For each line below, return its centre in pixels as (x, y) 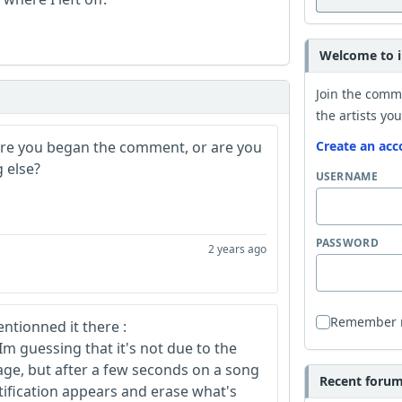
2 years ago (237, 249)
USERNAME (346, 176)
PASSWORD (347, 243)
